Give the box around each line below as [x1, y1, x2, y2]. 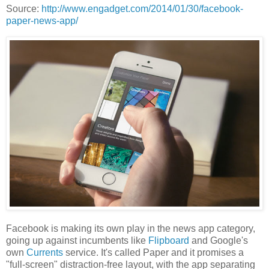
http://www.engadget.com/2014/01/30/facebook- [41, 3, 243, 14]
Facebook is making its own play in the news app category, [6, 223, 255, 234]
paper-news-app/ [6, 15, 78, 26]
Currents [26, 247, 63, 258]
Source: [6, 3, 41, 14]
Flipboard [148, 235, 189, 246]
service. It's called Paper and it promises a [63, 247, 244, 258]
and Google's [189, 235, 248, 246]
